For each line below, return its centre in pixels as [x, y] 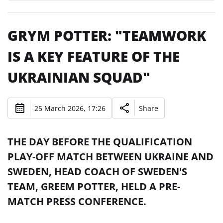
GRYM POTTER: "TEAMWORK [107, 35]
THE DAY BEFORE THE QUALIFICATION [100, 142]
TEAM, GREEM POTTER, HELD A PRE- [94, 186]
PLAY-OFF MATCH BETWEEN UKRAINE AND [111, 157]
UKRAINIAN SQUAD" [79, 77]
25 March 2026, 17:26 [70, 108]
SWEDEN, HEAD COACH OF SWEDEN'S [97, 171]
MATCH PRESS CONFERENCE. [77, 201]
